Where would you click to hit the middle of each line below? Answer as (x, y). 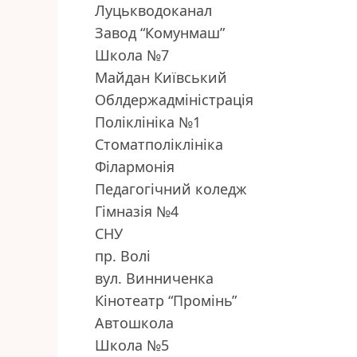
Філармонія (135, 167)
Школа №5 (132, 345)
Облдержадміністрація (174, 100)
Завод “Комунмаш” (160, 33)
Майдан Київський (161, 78)
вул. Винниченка (154, 279)
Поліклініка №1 (148, 122)
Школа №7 (132, 55)
